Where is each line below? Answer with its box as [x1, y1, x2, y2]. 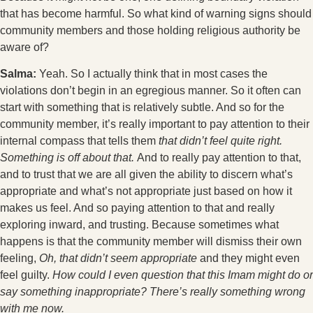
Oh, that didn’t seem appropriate [39, 252, 197, 264]
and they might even [197, 252, 300, 264]
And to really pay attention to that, [134, 152, 301, 163]
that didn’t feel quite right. [159, 135, 282, 147]
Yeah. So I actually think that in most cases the [39, 68, 268, 80]
